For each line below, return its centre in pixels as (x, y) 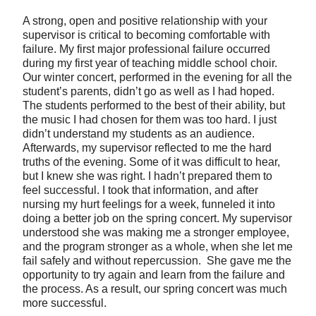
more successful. (65, 303)
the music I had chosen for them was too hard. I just (150, 120)
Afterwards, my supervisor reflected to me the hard (147, 148)
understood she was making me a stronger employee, (156, 233)
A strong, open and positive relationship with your (145, 21)
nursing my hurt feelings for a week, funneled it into (149, 205)
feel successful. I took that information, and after (141, 190)
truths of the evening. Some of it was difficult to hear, (152, 162)
